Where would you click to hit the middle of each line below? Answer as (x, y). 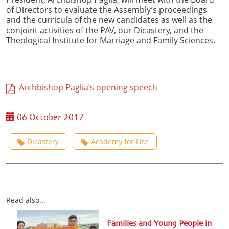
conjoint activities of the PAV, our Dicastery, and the (105, 30)
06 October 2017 (49, 118)
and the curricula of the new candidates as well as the (109, 20)
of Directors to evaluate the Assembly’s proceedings (107, 9)
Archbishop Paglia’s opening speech (86, 87)
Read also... (26, 200)
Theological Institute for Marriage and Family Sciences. (111, 40)
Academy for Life (120, 141)
